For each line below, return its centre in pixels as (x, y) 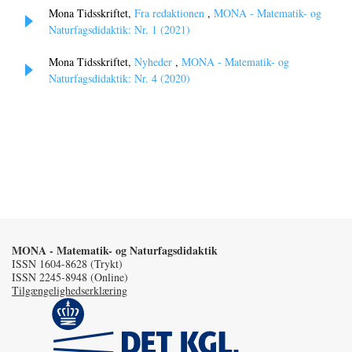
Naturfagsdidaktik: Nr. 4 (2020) (119, 79)
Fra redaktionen (171, 13)
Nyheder (155, 62)
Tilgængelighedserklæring (70, 291)
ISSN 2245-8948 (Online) (70, 277)
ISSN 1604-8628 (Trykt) (67, 264)
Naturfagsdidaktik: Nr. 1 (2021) (119, 30)
